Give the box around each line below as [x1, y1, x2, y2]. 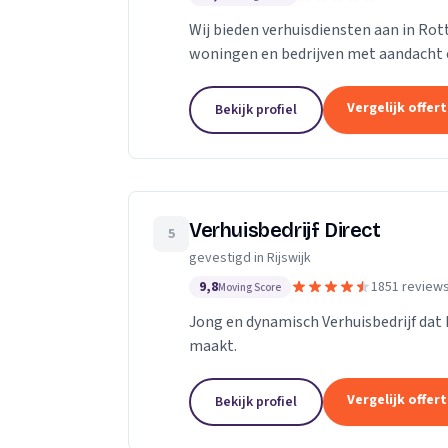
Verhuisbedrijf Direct [189, 218, 381, 243]
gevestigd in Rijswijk [189, 248, 311, 269]
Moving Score [218, 280, 281, 296]
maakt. [189, 335, 237, 358]
